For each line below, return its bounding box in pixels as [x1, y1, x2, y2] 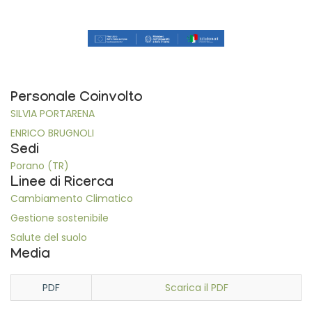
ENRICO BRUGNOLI [10, 125, 94, 140]
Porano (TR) [10, 158, 69, 173]
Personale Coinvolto [10, 90, 142, 107]
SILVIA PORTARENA [10, 106, 95, 120]
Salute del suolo [10, 230, 87, 244]
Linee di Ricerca [10, 175, 114, 192]
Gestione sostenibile [10, 210, 109, 225]
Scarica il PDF [164, 280, 228, 295]
